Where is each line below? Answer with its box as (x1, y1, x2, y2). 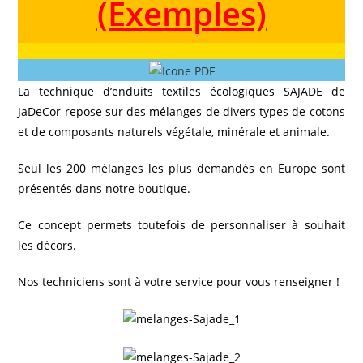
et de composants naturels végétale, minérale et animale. (18, 123, 331, 139)
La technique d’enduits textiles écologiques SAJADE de (18, 83, 345, 99)
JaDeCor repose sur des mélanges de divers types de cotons (18, 103, 345, 119)
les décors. (18, 237, 77, 253)
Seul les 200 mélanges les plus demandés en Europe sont (18, 160, 345, 176)
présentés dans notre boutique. (18, 180, 191, 196)
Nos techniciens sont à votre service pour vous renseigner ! (18, 273, 340, 289)
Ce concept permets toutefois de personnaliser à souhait (18, 216, 345, 233)
